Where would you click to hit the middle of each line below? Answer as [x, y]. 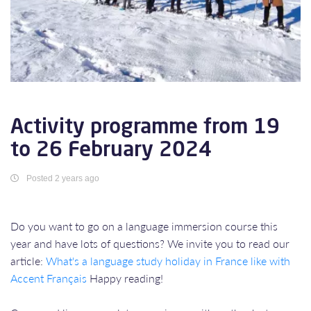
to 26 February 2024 [111, 148]
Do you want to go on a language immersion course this [144, 226]
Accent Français [49, 278]
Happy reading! [125, 278]
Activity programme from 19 [145, 125]
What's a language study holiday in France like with [168, 260]
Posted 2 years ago [63, 178]
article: [28, 260]
